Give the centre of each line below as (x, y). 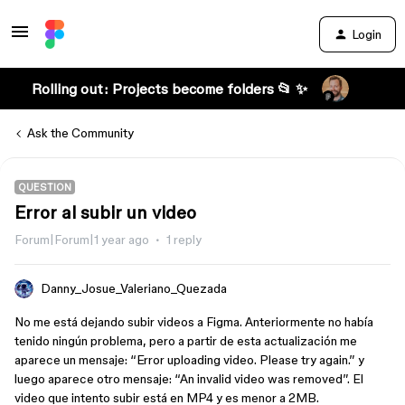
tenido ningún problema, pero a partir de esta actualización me (186, 341)
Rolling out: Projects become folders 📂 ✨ (169, 89)
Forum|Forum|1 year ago (82, 240)
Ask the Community (80, 133)
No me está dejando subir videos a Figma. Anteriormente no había (194, 322)
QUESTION (45, 187)
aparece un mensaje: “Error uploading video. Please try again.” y (189, 360)
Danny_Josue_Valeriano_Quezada (134, 288)
